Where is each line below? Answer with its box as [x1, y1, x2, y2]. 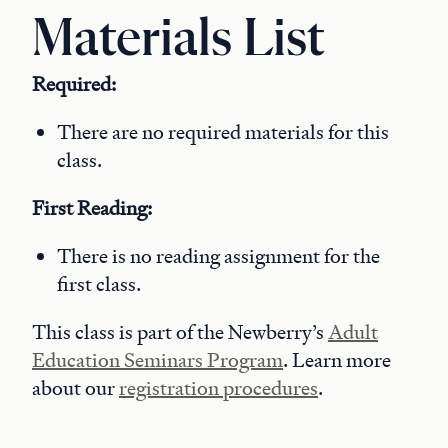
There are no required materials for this [57, 119, 389, 145]
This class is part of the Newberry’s [32, 319, 328, 345]
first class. [57, 271, 141, 297]
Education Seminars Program [32, 347, 283, 373]
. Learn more [283, 347, 391, 373]
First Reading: [32, 195, 152, 221]
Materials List [32, 13, 325, 67]
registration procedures [119, 375, 318, 401]
